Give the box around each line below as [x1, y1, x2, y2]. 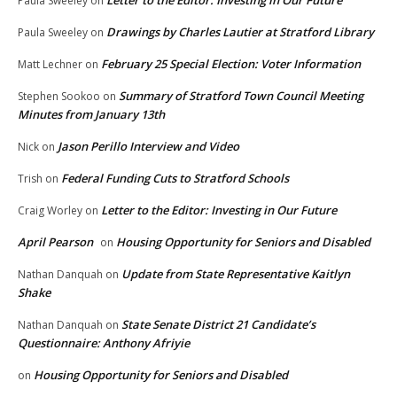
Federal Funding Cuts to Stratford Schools [61, 169, 289, 186]
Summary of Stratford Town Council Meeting [119, 87, 363, 104]
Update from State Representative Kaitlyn [121, 265, 350, 282]
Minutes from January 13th [18, 105, 165, 122]
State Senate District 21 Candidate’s [121, 315, 315, 332]
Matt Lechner [18, 56, 82, 72]
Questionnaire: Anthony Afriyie [18, 334, 190, 351]
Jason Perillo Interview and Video [58, 137, 239, 154]
